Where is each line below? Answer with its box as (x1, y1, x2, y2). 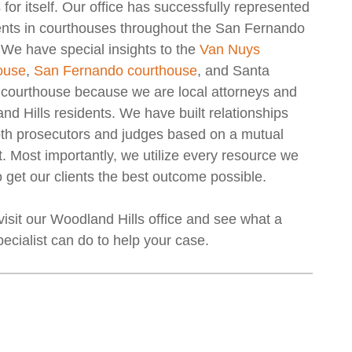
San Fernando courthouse (34, 63, 197, 79)
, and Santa (197, 63, 269, 79)
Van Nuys (200, 42, 260, 58)
